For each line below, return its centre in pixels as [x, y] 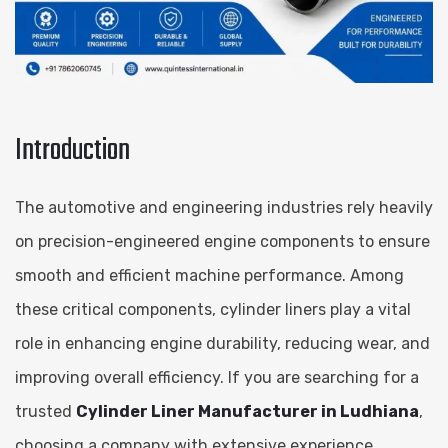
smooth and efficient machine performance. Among [209, 275]
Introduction [72, 150]
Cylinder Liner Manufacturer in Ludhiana [247, 411]
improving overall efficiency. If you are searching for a [217, 377]
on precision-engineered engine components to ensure [222, 241]
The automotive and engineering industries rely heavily [224, 207]
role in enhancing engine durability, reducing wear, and [222, 343]
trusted [45, 411]
